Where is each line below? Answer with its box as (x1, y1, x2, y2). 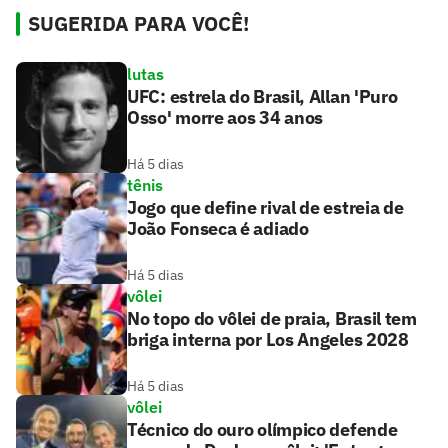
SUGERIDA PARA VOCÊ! (28, 10, 249, 38)
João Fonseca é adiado (127, 217, 309, 241)
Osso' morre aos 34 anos (127, 106, 324, 130)
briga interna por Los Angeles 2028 (127, 328, 409, 352)
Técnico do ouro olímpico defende (127, 418, 398, 442)
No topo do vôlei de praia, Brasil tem (127, 307, 417, 331)
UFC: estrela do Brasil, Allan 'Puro (127, 85, 398, 109)
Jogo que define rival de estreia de (127, 196, 404, 220)
